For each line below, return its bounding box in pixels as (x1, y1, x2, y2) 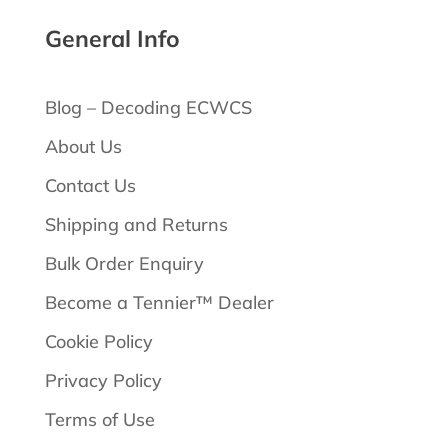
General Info (44, 24, 180, 54)
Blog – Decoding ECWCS (44, 96, 252, 120)
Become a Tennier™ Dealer (44, 291, 274, 315)
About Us (44, 135, 122, 159)
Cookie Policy (44, 330, 153, 354)
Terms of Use (44, 408, 155, 432)
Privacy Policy (44, 369, 162, 393)
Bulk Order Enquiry (44, 252, 204, 276)
